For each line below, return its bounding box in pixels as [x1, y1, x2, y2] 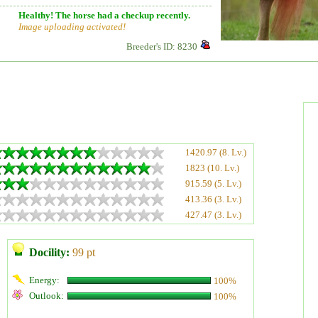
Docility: [29, 246, 70, 258]
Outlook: [29, 290, 64, 301]
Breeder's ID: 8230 [126, 41, 197, 52]
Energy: [29, 275, 60, 285]
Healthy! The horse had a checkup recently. [18, 10, 190, 21]
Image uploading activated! [18, 21, 126, 32]
